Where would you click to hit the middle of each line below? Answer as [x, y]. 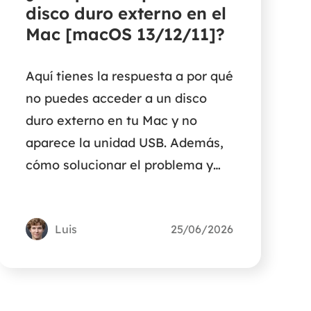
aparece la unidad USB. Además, [124, 143]
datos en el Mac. [75, 210]
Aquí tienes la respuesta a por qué [129, 76]
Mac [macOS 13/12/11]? [125, 34]
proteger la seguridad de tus [112, 187]
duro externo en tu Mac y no [111, 121]
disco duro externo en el [126, 14]
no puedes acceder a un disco [116, 99]
